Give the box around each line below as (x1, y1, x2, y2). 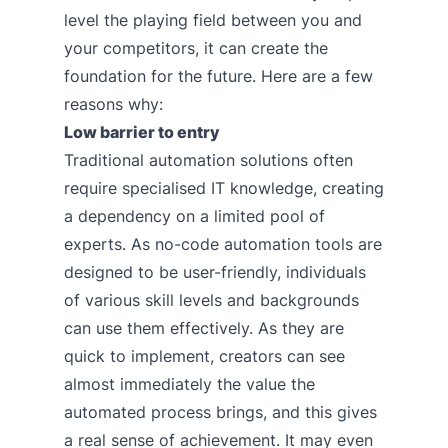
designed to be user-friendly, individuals (64, 261, 366, 282)
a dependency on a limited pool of (64, 205, 325, 226)
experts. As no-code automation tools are (64, 233, 382, 254)
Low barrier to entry (64, 121, 220, 142)
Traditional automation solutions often (64, 149, 353, 170)
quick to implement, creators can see (64, 345, 345, 366)
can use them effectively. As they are (64, 317, 344, 338)
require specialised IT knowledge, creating (64, 177, 384, 198)
